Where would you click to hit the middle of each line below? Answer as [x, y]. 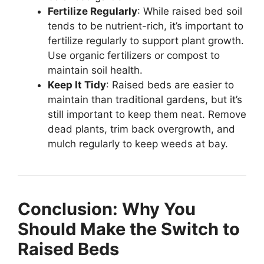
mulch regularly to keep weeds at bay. [138, 144]
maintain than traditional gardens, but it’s [145, 100]
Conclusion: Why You [107, 209]
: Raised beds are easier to [170, 85]
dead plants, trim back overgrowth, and [141, 129]
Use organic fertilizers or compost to [134, 56]
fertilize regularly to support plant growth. [146, 41]
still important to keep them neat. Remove [147, 115]
